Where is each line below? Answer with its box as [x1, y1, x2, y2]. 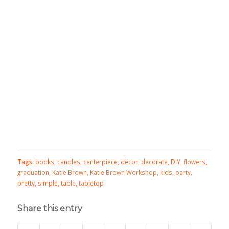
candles [57, 157, 80, 166]
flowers [183, 157, 205, 166]
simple [37, 179, 58, 188]
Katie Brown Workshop [89, 168, 157, 177]
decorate [141, 157, 168, 166]
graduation [17, 168, 49, 177]
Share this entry [17, 203, 82, 214]
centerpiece [83, 157, 118, 166]
